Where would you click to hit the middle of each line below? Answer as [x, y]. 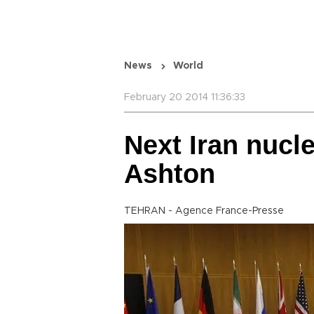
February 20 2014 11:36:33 [185, 97]
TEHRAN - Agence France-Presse [204, 211]
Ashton [170, 174]
